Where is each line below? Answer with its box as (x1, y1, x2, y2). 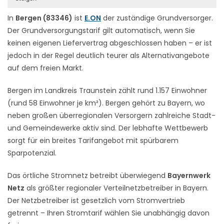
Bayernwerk (167, 170, 210, 180)
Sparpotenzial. (7, 147, 56, 158)
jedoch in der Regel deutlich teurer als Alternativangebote (7, 50, 209, 60)
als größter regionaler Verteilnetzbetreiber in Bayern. (24, 182, 208, 193)
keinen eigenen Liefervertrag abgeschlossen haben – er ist (7, 37, 212, 48)
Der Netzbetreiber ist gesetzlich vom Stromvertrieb (7, 195, 185, 205)
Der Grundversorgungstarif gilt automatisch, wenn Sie (7, 25, 195, 35)
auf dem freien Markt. (7, 62, 83, 73)
